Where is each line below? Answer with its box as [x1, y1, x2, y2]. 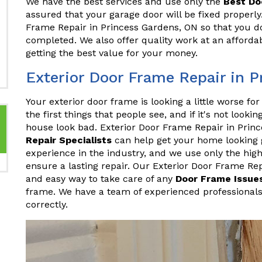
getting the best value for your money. [26, 47, 198, 58]
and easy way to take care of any [26, 173, 175, 184]
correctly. [26, 199, 68, 210]
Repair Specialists [26, 135, 112, 146]
